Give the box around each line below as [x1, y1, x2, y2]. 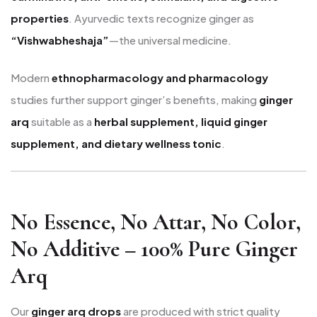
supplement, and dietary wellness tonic [11, 137, 221, 151]
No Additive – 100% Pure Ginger [11, 235, 298, 263]
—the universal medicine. [109, 33, 231, 47]
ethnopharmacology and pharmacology [52, 71, 268, 85]
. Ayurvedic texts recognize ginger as [69, 11, 254, 25]
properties [11, 11, 69, 25]
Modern [11, 71, 52, 85]
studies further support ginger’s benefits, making [11, 93, 259, 107]
